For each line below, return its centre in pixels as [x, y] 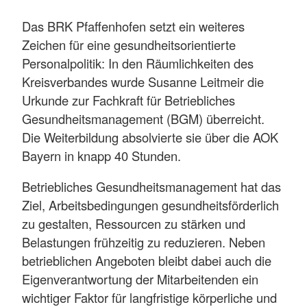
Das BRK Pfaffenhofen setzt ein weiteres [133, 26]
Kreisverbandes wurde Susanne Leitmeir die [143, 81]
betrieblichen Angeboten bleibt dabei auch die [147, 261]
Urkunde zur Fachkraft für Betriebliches [128, 100]
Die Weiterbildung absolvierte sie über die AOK [150, 137]
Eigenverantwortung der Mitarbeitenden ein [140, 279]
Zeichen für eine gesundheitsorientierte [129, 44]
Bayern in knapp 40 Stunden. [101, 155]
